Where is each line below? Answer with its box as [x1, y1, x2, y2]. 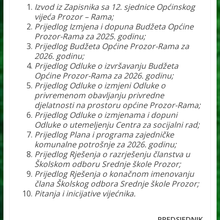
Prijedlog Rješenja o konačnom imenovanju [34, 168, 194, 180]
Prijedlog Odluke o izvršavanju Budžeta [34, 60, 178, 72]
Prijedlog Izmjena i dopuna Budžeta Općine [34, 21, 193, 32]
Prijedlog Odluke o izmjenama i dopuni [34, 110, 177, 121]
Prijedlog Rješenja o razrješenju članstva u [34, 149, 190, 160]
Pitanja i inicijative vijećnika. [34, 188, 136, 199]
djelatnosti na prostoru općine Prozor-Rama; [34, 100, 200, 111]
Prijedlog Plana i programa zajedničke [34, 129, 174, 140]
